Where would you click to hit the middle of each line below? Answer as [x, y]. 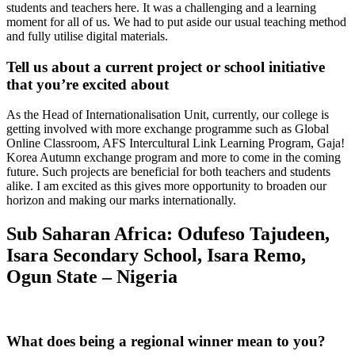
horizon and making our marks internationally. [121, 200]
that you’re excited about [88, 84]
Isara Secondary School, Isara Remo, [156, 256]
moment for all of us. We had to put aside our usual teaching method [176, 21]
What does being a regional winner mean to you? [166, 341]
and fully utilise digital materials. [87, 36]
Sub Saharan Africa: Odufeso [128, 234]
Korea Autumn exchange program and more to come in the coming [174, 158]
